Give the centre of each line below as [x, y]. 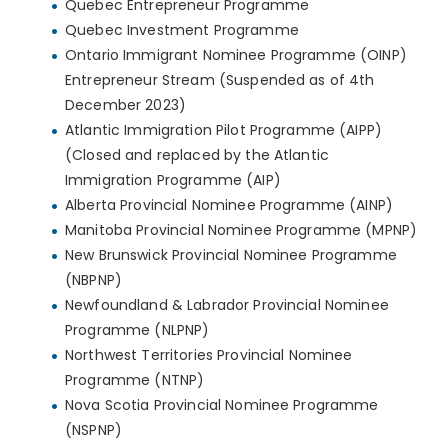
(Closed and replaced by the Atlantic [197, 155]
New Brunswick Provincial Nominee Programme [231, 255]
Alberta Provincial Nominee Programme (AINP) [229, 205]
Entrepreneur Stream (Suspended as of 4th [220, 80]
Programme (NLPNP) [137, 330]
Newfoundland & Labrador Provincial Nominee [227, 305]
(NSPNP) [93, 430]
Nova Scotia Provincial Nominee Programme [222, 405]
